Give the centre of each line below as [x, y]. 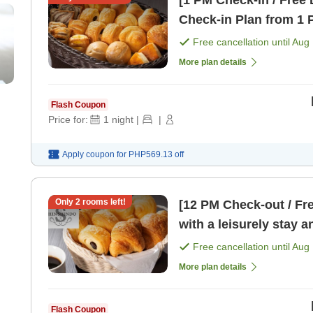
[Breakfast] [212, 244]
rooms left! [103, 202]
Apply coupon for [94, 155]
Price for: [68, 120]
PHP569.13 [151, 155]
